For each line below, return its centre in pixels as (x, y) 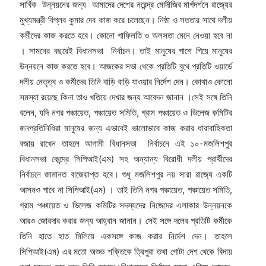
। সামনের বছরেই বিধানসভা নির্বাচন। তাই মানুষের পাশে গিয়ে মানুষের (126, 51)
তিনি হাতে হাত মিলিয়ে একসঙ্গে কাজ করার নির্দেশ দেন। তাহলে (126, 236)
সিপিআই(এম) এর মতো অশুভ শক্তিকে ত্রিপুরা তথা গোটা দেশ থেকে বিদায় (126, 252)
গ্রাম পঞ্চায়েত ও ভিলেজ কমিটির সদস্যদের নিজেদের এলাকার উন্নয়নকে (126, 205)
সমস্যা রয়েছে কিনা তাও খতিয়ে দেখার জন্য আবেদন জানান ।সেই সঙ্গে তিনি (126, 97)
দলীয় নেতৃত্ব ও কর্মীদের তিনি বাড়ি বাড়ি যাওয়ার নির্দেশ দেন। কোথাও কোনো (126, 82)
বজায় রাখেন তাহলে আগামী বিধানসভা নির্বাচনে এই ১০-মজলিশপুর (126, 144)
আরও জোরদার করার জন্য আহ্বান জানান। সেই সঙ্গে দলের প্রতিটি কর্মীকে (126, 221)
